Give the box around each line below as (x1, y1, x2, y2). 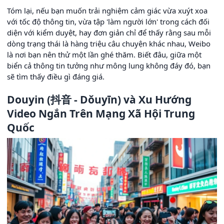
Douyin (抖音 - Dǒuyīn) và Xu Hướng (7, 92, 191, 106)
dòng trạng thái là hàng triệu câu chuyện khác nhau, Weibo (7, 38, 210, 48)
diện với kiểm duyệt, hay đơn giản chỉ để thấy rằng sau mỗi (7, 27, 211, 37)
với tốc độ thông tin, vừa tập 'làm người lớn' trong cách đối (7, 16, 209, 26)
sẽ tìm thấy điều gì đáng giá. (7, 71, 104, 81)
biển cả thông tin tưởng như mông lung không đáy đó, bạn (7, 60, 210, 70)
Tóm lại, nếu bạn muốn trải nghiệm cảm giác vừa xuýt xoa (7, 5, 207, 15)
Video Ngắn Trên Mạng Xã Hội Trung (7, 106, 195, 120)
